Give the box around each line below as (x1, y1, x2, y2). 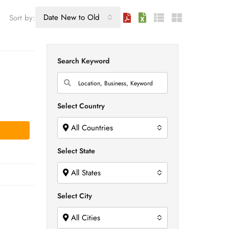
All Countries (71, 122, 113, 133)
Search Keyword (57, 56, 109, 66)
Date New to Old (43, 12, 100, 23)
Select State (57, 146, 95, 156)
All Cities (71, 212, 100, 223)
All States (71, 167, 101, 178)
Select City (57, 191, 92, 201)
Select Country (57, 101, 105, 111)
